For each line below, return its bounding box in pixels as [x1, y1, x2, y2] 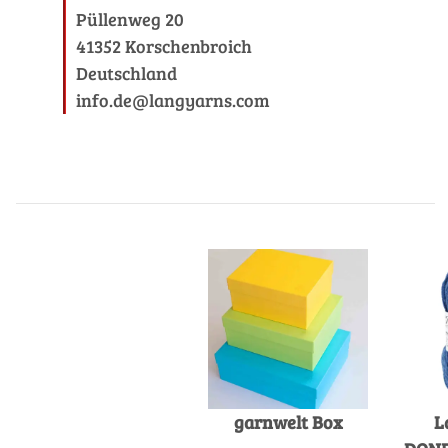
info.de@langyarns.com [76, 88, 270, 112]
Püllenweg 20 [76, 7, 184, 31]
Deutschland [76, 61, 177, 85]
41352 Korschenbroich [76, 34, 252, 58]
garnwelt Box [233, 410, 343, 434]
